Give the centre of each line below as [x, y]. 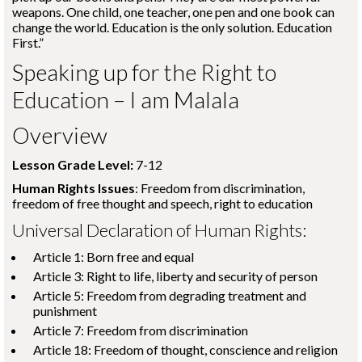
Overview [60, 135]
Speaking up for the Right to [144, 72]
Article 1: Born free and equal [114, 257]
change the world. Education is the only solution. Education [172, 27]
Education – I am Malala [126, 99]
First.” [28, 42]
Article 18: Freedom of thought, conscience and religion [185, 349]
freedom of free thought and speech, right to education [162, 203]
